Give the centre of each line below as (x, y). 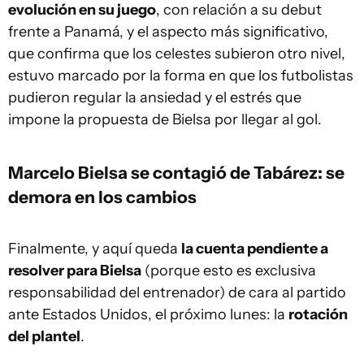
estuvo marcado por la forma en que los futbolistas (181, 76)
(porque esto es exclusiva (229, 271)
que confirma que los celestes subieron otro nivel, (177, 54)
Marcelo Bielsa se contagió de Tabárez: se (176, 172)
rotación (318, 314)
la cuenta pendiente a (255, 249)
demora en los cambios (102, 197)
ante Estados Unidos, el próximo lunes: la (148, 314)
